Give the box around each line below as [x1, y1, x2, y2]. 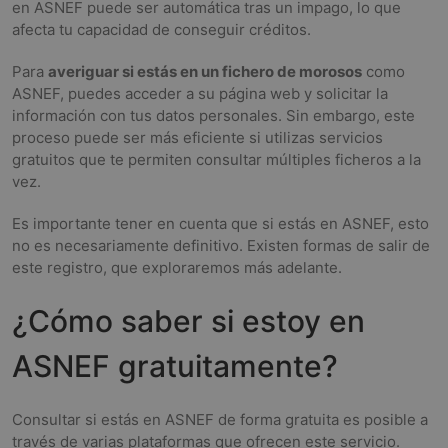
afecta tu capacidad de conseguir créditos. [12, 20, 311, 39]
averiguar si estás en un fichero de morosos [48, 62, 362, 81]
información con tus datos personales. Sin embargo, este [12, 106, 415, 125]
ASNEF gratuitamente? [12, 348, 338, 384]
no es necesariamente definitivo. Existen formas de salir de [12, 236, 430, 255]
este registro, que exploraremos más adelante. [12, 258, 342, 277]
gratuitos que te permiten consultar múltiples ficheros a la [12, 150, 421, 169]
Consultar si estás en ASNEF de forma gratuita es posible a [12, 410, 428, 429]
